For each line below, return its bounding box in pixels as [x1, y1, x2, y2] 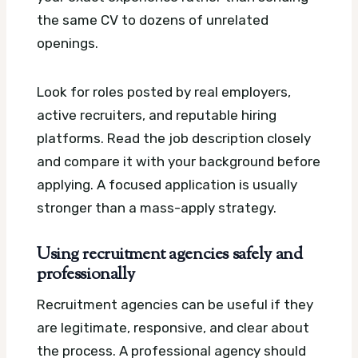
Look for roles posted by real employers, [37, 83, 291, 100]
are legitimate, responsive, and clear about [37, 320, 309, 336]
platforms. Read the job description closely [37, 129, 311, 146]
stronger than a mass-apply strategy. [37, 199, 276, 216]
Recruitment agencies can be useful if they [37, 296, 313, 313]
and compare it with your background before [37, 153, 320, 169]
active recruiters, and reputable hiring [37, 106, 276, 123]
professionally [37, 262, 136, 287]
